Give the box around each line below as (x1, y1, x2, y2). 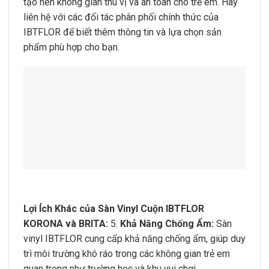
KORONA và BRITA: (23, 218, 108, 230)
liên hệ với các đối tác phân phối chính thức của (23, 11, 219, 23)
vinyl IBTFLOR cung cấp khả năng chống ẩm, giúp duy (23, 233, 246, 245)
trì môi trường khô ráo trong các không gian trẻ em (23, 248, 230, 260)
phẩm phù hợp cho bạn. (23, 41, 119, 53)
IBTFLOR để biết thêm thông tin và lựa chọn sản (23, 26, 222, 38)
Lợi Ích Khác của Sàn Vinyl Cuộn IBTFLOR (23, 203, 204, 215)
